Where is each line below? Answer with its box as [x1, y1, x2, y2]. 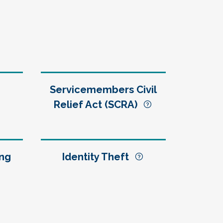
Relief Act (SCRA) [54, 99, 143, 111]
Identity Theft [62, 151, 134, 163]
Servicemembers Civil [49, 84, 157, 96]
